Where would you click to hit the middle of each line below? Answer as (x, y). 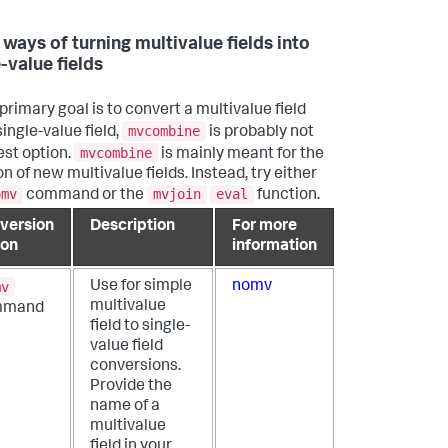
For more (264, 227)
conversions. (135, 367)
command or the (85, 196)
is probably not (260, 133)
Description (132, 227)
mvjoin (177, 194)
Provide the (131, 387)
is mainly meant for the (241, 154)
